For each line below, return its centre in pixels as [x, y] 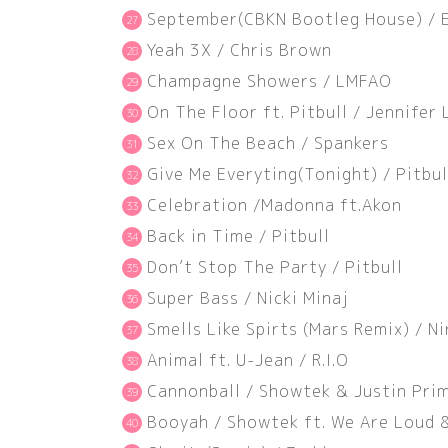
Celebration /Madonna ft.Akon [274, 204]
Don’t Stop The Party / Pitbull [275, 266]
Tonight [337, 173]
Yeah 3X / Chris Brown [239, 49]
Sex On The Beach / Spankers [268, 142]
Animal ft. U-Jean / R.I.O [248, 359]
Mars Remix [356, 328]
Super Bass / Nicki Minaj [248, 297]
